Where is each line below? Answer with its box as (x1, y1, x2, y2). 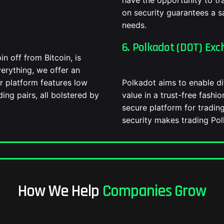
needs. (122, 20, 146, 30)
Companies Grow (102, 181, 206, 201)
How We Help (18, 181, 102, 201)
